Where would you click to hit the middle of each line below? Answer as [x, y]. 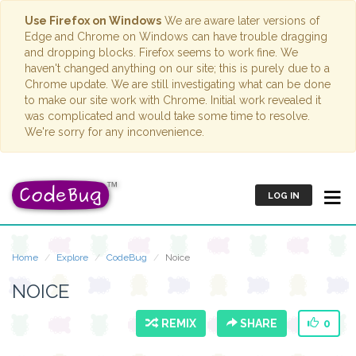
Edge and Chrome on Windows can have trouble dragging [176, 37]
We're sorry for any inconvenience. [114, 132]
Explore [72, 257]
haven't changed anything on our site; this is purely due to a [177, 68]
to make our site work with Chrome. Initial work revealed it [173, 100]
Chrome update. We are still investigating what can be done [178, 84]
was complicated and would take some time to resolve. [167, 116]
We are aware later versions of [240, 21]
